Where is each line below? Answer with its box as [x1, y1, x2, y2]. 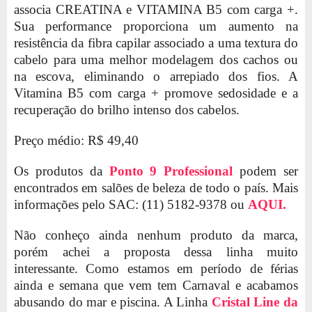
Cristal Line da [211, 295, 299, 309]
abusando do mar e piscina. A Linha [14, 295, 212, 309]
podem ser [233, 164, 299, 178]
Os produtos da [14, 164, 109, 178]
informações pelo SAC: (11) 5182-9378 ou [14, 197, 248, 212]
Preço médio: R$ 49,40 [14, 133, 139, 148]
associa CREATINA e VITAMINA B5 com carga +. [14, 2, 298, 17]
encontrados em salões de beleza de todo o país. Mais [14, 180, 298, 195]
